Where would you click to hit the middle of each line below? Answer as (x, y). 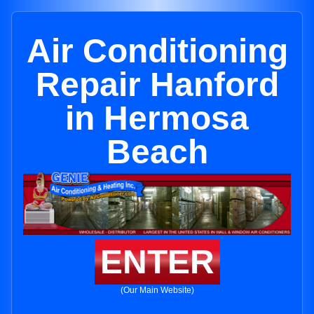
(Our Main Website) (157, 291)
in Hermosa (157, 118)
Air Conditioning (157, 51)
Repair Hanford (157, 84)
